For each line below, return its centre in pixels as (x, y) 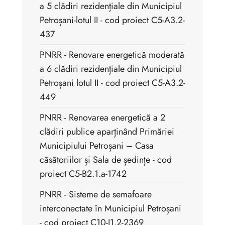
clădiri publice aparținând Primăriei (107, 132)
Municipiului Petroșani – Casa (97, 146)
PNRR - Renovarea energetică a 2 (102, 118)
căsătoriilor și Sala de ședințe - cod (106, 160)
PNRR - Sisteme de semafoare (96, 195)
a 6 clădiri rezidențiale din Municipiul (111, 69)
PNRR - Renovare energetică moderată (112, 55)
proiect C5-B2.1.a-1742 (83, 174)
